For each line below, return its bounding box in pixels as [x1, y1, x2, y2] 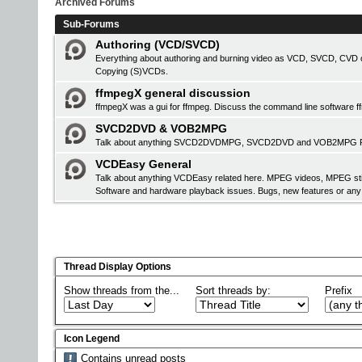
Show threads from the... [64, 284, 179, 297]
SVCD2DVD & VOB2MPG [95, 122, 227, 135]
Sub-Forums [63, 19, 120, 30]
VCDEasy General [95, 158, 192, 170]
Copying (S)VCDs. [95, 66, 168, 76]
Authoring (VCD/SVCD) [95, 38, 220, 51]
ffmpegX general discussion [95, 86, 250, 99]
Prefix [325, 284, 352, 297]
